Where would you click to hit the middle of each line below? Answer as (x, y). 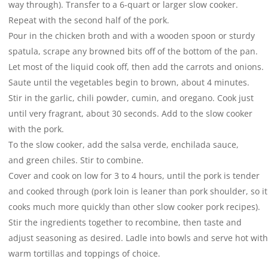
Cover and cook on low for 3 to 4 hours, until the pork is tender (134, 176)
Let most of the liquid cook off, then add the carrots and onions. (136, 67)
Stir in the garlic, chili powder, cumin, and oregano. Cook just (131, 98)
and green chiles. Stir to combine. (76, 160)
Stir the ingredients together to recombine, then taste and (125, 223)
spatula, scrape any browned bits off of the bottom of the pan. (133, 51)
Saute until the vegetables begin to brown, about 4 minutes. (129, 83)
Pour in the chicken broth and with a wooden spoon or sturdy (132, 36)
